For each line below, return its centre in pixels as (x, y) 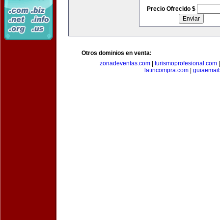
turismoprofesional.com (186, 63)
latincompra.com (166, 70)
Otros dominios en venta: (117, 53)
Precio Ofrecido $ (172, 9)
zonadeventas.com (125, 63)
